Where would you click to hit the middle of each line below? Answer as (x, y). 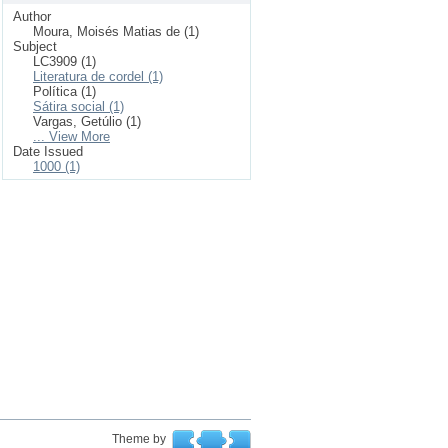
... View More (71, 136)
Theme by (140, 439)
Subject (35, 46)
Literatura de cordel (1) (98, 76)
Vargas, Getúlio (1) (87, 121)
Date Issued (48, 151)
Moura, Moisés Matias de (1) (116, 31)
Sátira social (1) (78, 106)
